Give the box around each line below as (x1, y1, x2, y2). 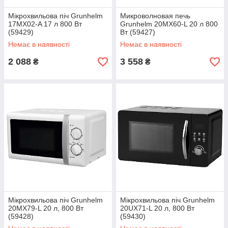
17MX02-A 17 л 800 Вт (8, 20, 82, 28)
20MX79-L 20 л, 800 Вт (8, 204, 83, 212)
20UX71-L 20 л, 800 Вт (120, 204, 194, 212)
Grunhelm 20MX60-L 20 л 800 (120, 20, 218, 28)
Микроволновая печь (120, 12, 190, 20)
